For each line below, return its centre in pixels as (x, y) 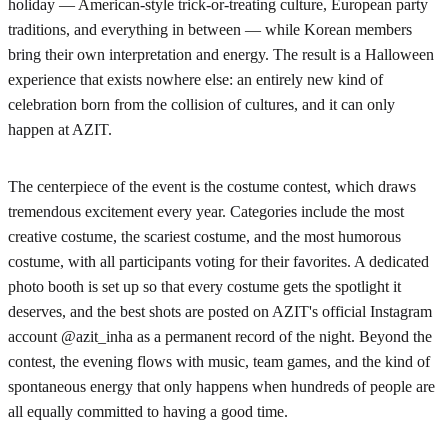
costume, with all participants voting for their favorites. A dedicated (218, 261)
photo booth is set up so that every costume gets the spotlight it (204, 286)
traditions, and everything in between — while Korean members (210, 30)
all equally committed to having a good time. (148, 411)
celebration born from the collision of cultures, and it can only (201, 105)
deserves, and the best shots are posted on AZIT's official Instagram (220, 311)
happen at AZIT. (60, 130)
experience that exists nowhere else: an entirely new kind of (195, 80)
